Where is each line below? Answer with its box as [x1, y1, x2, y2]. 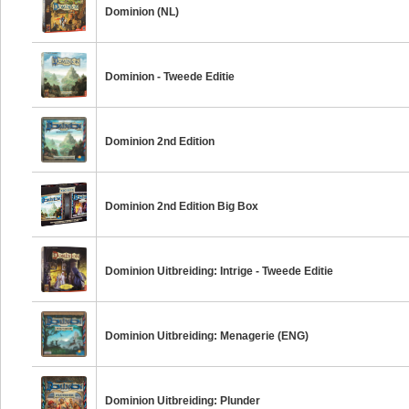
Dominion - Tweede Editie [105, 70, 236, 83]
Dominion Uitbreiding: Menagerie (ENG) [105, 330, 309, 342]
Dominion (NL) [105, 5, 180, 18]
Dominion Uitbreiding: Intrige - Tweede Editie [105, 265, 334, 278]
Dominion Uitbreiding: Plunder [105, 394, 261, 407]
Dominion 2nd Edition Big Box [105, 200, 259, 213]
